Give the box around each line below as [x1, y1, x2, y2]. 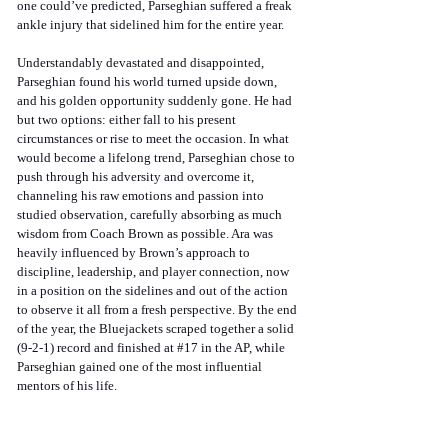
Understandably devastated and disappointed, [17, 55, 267, 71]
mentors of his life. [17, 378, 117, 394]
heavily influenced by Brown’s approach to [17, 245, 253, 261]
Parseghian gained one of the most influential [17, 359, 265, 375]
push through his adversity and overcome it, [17, 169, 257, 185]
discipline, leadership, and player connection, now [17, 264, 292, 280]
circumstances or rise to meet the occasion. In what [17, 131, 292, 147]
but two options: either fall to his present [17, 112, 239, 128]
